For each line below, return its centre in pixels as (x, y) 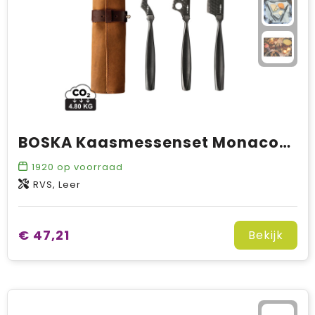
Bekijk (265, 235)
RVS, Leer (57, 185)
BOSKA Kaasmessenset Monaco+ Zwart (284, 142)
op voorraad (88, 167)
